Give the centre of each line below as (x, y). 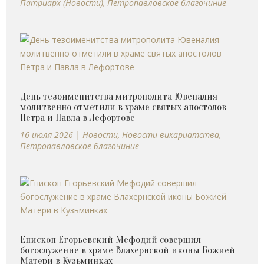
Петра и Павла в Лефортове (78, 117)
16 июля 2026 (47, 134)
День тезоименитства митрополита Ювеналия (119, 96)
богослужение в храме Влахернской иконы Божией (128, 250)
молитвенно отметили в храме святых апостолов (123, 107)
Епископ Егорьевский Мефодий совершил (111, 239)
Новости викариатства (171, 134)
